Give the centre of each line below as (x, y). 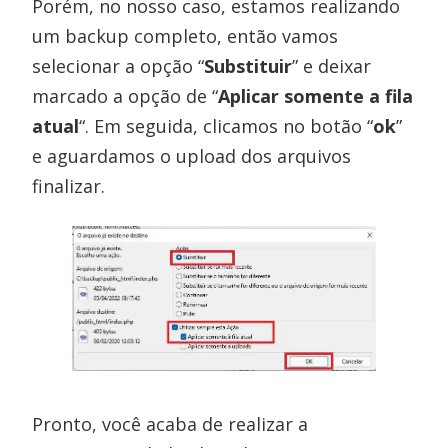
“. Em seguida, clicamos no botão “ (226, 125)
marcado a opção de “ (125, 95)
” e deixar (332, 65)
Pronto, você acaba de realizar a (170, 423)
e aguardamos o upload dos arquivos (192, 155)
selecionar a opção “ (118, 65)
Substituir (248, 65)
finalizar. (69, 185)
